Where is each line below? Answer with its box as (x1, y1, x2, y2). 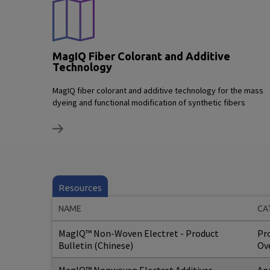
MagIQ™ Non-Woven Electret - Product (58, 227, 219, 239)
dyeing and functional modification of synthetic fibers (52, 97, 245, 108)
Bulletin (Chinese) (58, 239, 133, 251)
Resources (58, 183, 102, 193)
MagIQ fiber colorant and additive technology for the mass (52, 85, 263, 96)
